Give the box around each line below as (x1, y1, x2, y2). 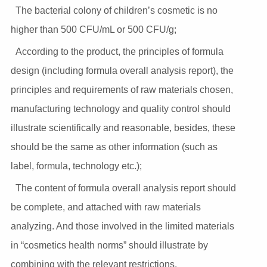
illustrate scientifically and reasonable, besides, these (10, 122, 235, 133)
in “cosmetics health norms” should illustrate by (10, 240, 208, 250)
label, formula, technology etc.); (10, 160, 142, 171)
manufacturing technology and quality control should (10, 103, 231, 114)
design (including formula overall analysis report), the (10, 65, 234, 76)
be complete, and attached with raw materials (10, 201, 201, 212)
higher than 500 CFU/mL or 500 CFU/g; (10, 24, 176, 35)
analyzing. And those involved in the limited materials (10, 221, 234, 231)
